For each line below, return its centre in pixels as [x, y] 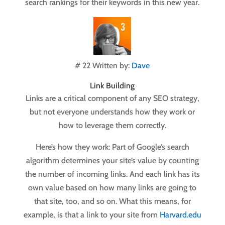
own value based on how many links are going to [113, 188]
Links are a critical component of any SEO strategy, [112, 98]
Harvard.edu [180, 215]
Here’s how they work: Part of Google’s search [112, 147]
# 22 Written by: [103, 66]
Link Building [113, 86]
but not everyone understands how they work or [113, 112]
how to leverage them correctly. [112, 126]
